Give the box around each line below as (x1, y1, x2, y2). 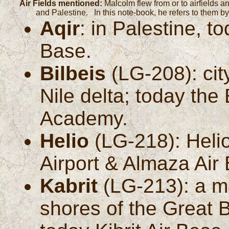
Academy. (40, 107, 128, 129)
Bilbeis (40, 62, 106, 84)
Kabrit (40, 174, 98, 197)
